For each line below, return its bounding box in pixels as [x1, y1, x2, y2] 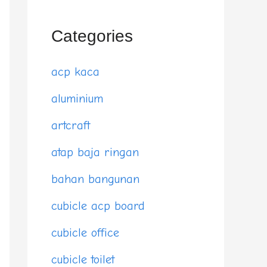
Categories [51, 26, 133, 45]
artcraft [51, 119, 90, 133]
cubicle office [51, 226, 119, 240]
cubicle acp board [51, 199, 145, 213]
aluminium [51, 92, 103, 106]
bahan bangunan [51, 172, 139, 187]
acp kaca [51, 65, 100, 79]
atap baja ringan [51, 145, 139, 160]
